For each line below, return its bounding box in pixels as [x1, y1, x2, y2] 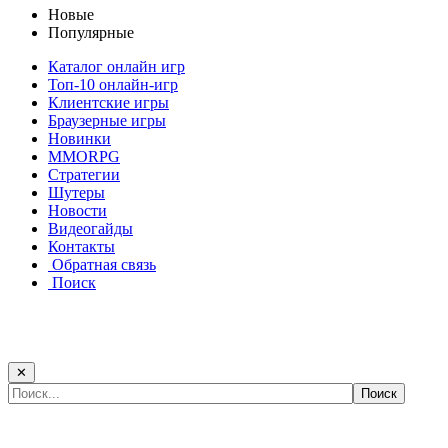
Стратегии [48, 166, 120, 184]
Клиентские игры [48, 94, 169, 112]
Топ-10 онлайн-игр [48, 76, 178, 94]
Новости [48, 202, 107, 220]
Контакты [48, 238, 115, 256]
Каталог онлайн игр [48, 58, 185, 76]
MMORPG [48, 148, 120, 166]
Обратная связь [52, 256, 156, 274]
